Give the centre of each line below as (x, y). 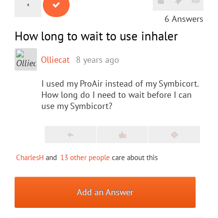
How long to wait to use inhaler (96, 36)
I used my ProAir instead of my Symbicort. (120, 83)
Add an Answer (105, 192)
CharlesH (30, 157)
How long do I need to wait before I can (117, 94)
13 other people (85, 157)
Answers (188, 18)
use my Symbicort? (77, 106)
